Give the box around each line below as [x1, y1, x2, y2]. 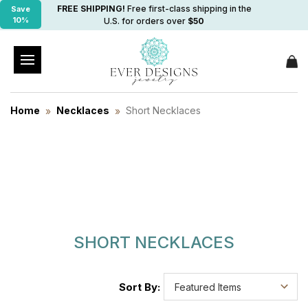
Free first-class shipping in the [124, 3, 252, 14]
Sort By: [119, 280, 160, 294]
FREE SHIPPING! [56, 3, 125, 14]
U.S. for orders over [104, 16, 188, 26]
